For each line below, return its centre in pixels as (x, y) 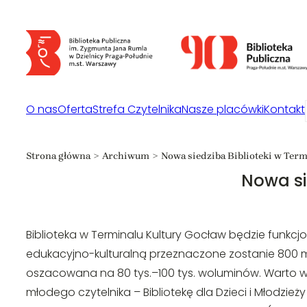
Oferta (75, 109)
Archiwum (126, 156)
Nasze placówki (223, 109)
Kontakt (284, 109)
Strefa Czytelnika (137, 109)
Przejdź (23, 14)
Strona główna (58, 156)
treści (19, 52)
